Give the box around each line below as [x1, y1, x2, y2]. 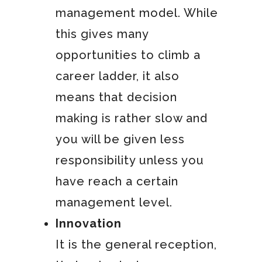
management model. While [55, 5, 218, 20]
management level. [55, 195, 173, 209]
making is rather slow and [55, 111, 208, 125]
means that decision [55, 89, 177, 104]
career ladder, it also [55, 68, 180, 83]
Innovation [55, 216, 122, 230]
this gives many [55, 26, 149, 41]
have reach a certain [55, 174, 178, 188]
